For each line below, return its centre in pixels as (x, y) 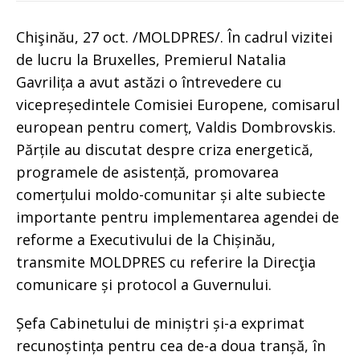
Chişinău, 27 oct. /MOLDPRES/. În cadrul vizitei (174, 37)
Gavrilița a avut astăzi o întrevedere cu (149, 82)
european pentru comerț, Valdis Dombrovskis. (176, 127)
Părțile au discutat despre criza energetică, (165, 149)
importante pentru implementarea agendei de (178, 217)
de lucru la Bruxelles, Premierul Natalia (151, 59)
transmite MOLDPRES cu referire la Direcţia (166, 262)
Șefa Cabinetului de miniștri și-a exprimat (160, 323)
